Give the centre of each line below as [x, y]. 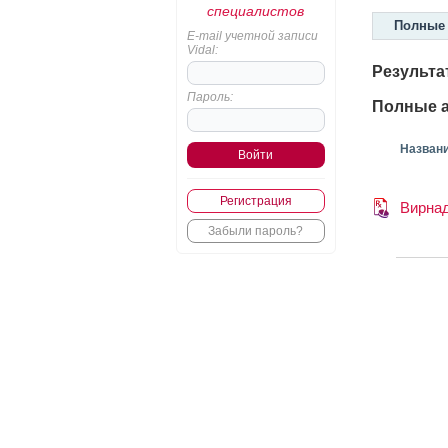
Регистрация [255, 201]
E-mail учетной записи [252, 36]
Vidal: [202, 50]
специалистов [255, 11]
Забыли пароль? [255, 231]
